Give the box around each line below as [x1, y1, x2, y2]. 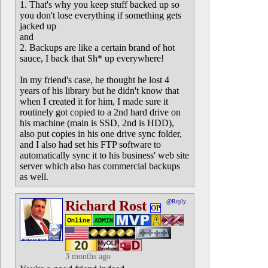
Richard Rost [65, 198, 147, 214]
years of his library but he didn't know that [20, 86, 179, 96]
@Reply [166, 198, 186, 205]
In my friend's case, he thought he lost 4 [20, 75, 169, 85]
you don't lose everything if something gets [20, 10, 181, 20]
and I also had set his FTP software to [20, 139, 161, 150]
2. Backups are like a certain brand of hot [20, 42, 175, 53]
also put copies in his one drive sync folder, [20, 129, 182, 139]
